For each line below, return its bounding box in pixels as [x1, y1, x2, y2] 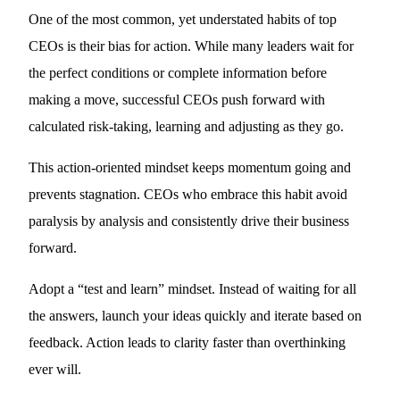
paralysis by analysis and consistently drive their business [29, 213, 350, 229]
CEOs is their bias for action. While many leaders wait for [29, 38, 354, 54]
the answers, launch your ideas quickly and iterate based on [29, 308, 362, 323]
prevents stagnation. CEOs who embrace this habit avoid [29, 187, 348, 202]
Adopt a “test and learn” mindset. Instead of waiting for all [29, 281, 357, 296]
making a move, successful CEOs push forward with [29, 92, 326, 107]
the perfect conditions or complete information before [29, 65, 328, 80]
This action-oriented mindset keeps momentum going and [29, 160, 352, 175]
